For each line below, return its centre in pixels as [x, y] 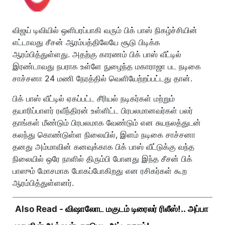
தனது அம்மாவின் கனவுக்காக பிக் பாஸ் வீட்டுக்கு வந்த [103, 147]
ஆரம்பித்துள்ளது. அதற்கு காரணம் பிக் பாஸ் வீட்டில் [97, 54]
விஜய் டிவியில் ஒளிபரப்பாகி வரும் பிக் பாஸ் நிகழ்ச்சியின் [105, 30]
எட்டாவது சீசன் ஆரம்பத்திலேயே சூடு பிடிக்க [86, 42]
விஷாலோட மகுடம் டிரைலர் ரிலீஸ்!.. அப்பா [137, 209]
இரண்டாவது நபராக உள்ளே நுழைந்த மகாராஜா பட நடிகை [107, 66]
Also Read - [40, 209]
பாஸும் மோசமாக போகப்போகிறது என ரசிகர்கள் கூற [100, 171]
